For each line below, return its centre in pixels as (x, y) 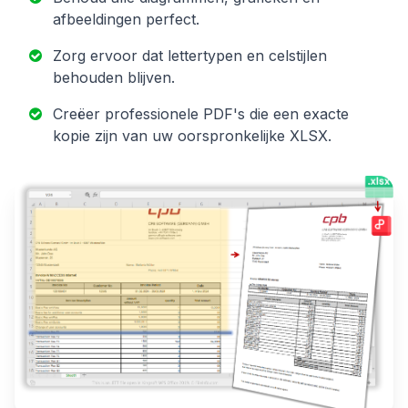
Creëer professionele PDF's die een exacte (201, 113)
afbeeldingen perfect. (126, 19)
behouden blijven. (114, 77)
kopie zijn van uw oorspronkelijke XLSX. (192, 135)
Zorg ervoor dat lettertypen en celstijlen (190, 55)
